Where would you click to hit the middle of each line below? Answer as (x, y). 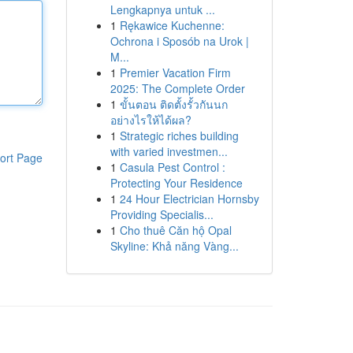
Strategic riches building (179, 136)
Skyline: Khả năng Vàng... (174, 246)
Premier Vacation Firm (175, 72)
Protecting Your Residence (176, 183)
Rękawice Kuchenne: (172, 25)
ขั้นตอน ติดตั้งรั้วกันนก (173, 104)
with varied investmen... (169, 151)
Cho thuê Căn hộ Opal (175, 230)
